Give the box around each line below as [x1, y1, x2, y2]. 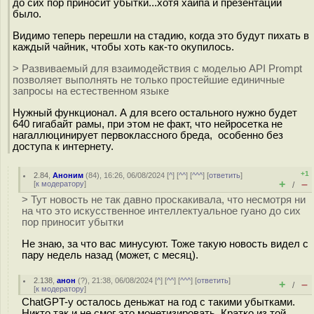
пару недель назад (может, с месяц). [22, 249, 198, 261]
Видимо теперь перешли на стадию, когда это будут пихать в [13, 29, 309, 41]
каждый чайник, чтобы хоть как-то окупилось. [13, 41, 240, 53]
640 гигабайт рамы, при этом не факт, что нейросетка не [13, 118, 282, 130]
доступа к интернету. [13, 140, 114, 152]
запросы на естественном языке [13, 85, 169, 97]
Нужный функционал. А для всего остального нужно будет [13, 107, 297, 118]
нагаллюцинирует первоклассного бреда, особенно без [13, 129, 283, 141]
